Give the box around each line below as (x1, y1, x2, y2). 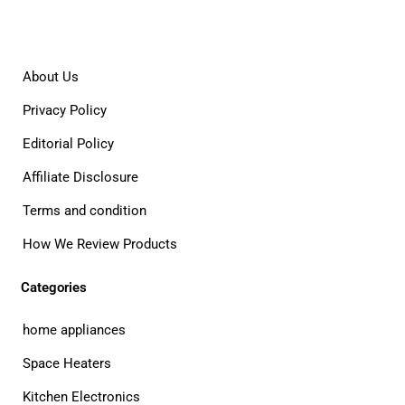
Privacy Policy (23, 102, 107, 119)
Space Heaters (23, 355, 111, 372)
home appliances (23, 322, 126, 339)
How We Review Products (23, 236, 177, 253)
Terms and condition (23, 202, 146, 220)
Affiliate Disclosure (23, 169, 138, 186)
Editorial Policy (23, 136, 114, 153)
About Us (23, 69, 79, 86)
